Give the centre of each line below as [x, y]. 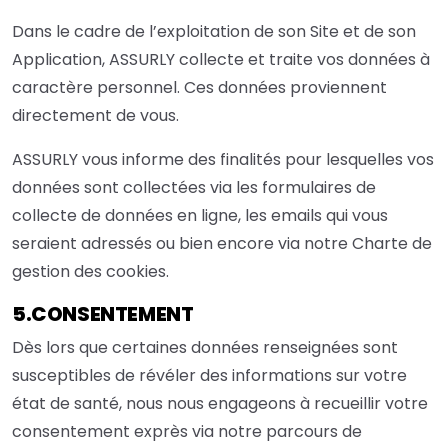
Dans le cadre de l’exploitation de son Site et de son [214, 32]
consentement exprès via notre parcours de [187, 432]
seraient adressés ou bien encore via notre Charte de [222, 244]
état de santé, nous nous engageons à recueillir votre [220, 404]
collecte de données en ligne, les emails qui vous [200, 216]
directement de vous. [95, 116]
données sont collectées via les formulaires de [194, 188]
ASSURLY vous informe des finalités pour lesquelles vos [223, 160]
